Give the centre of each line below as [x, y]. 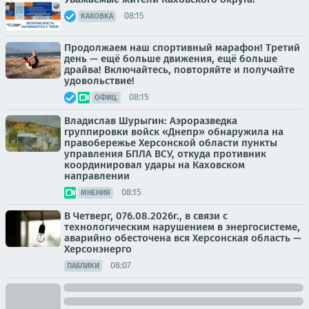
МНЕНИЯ [96, 192]
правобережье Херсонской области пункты [171, 142]
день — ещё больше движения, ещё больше [171, 58]
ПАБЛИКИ [83, 266]
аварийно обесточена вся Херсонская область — [183, 238]
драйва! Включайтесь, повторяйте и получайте [179, 69]
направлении [97, 176]
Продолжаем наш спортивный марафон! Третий [182, 47]
